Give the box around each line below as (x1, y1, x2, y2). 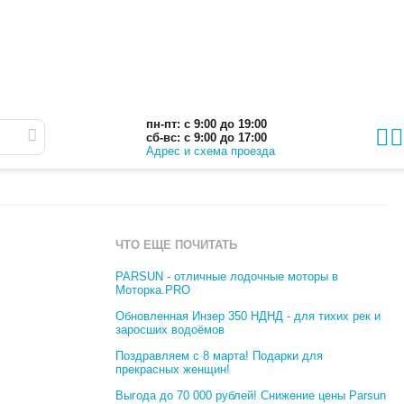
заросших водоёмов (115, 323, 225, 336)
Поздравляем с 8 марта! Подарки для (115, 349, 323, 363)
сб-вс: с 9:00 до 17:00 (145, 130, 267, 144)
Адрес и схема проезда (145, 143, 275, 158)
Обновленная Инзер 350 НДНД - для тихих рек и (115, 309, 381, 323)
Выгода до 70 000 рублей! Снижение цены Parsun (115, 389, 386, 402)
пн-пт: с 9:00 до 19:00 (145, 116, 267, 131)
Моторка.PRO (115, 283, 190, 297)
